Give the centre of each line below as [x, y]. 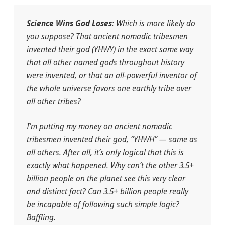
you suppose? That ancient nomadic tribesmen [107, 36]
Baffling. [41, 217]
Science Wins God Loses [69, 23]
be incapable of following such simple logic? [103, 204]
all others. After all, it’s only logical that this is [105, 152]
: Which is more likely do [153, 23]
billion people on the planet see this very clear [106, 178]
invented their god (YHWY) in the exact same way [110, 49]
